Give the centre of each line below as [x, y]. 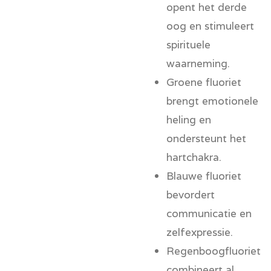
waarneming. [198, 63]
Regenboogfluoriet [214, 250]
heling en [189, 119]
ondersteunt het [206, 138]
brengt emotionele [212, 100]
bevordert [191, 194]
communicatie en [209, 213]
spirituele [188, 44]
